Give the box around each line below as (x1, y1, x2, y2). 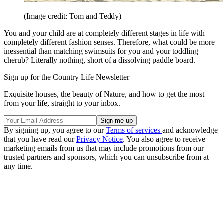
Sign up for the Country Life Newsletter (4, 73, 129, 82)
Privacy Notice (76, 135, 123, 144)
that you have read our (4, 135, 76, 144)
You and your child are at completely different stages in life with (4, 29, 205, 38)
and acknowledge (162, 126, 218, 135)
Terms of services (106, 126, 162, 135)
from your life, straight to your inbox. (4, 99, 120, 108)
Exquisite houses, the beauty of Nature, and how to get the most (4, 90, 204, 99)
